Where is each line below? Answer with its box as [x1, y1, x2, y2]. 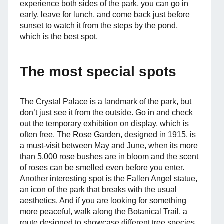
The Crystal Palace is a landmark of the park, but [20, 97, 191, 106]
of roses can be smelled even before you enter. [20, 163, 184, 172]
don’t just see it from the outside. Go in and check [20, 108, 193, 117]
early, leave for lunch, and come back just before [20, 10, 190, 19]
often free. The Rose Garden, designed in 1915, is [20, 130, 196, 139]
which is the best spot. [20, 32, 98, 41]
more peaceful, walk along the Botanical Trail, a [20, 207, 187, 216]
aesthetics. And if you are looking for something [20, 196, 186, 205]
